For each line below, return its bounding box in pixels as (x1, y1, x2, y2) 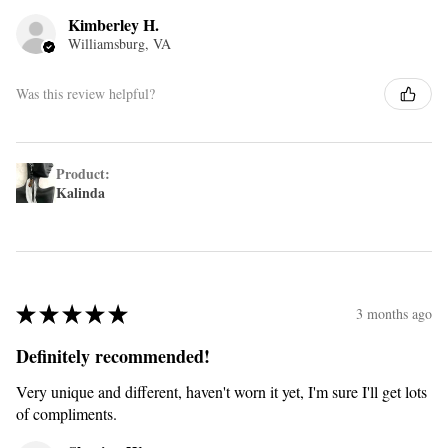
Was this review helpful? (16, 84, 155, 104)
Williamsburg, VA (68, 33, 171, 53)
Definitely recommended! (16, 342, 210, 369)
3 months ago (356, 304, 432, 324)
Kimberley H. (68, 12, 159, 36)
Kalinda (56, 181, 105, 203)
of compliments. (16, 402, 117, 424)
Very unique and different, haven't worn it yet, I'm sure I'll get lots (16, 380, 427, 402)
